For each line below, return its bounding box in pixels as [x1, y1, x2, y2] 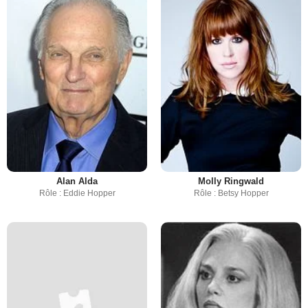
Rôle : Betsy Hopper [193, 188, 269, 198]
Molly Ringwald [198, 176, 264, 186]
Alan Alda [56, 176, 98, 186]
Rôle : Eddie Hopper [38, 188, 115, 198]
